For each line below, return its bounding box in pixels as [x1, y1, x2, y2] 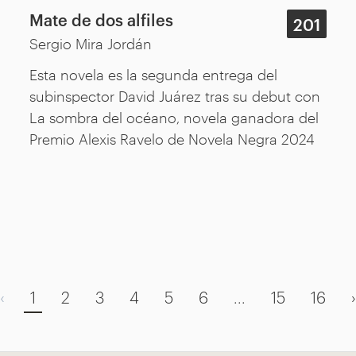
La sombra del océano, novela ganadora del [29, 106, 319, 126]
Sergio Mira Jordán [29, 33, 153, 52]
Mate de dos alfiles [29, 7, 174, 30]
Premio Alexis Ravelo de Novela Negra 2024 [29, 128, 315, 148]
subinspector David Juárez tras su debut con [29, 85, 321, 105]
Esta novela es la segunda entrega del [29, 64, 278, 83]
